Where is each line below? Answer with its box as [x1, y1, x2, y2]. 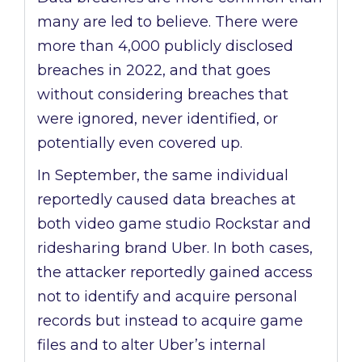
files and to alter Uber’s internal [37, 336, 266, 355]
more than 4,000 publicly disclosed [37, 37, 293, 56]
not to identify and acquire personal [37, 288, 297, 306]
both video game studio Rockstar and [37, 215, 311, 234]
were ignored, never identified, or [37, 110, 278, 128]
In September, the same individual [37, 166, 288, 185]
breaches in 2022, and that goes [37, 61, 271, 80]
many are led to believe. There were [37, 13, 298, 32]
